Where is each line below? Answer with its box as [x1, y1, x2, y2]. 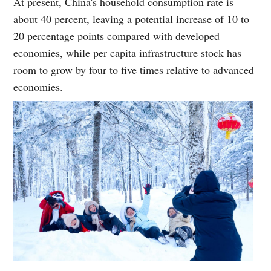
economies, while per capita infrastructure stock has [13, 45, 242, 60]
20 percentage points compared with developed [13, 28, 220, 44]
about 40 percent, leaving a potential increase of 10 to [13, 11, 250, 27]
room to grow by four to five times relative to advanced [13, 62, 255, 77]
